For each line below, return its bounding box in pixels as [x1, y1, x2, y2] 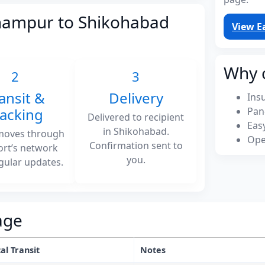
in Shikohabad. [102, 124, 169, 138]
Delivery [108, 88, 163, 108]
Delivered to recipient [88, 110, 185, 124]
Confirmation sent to [89, 138, 183, 152]
